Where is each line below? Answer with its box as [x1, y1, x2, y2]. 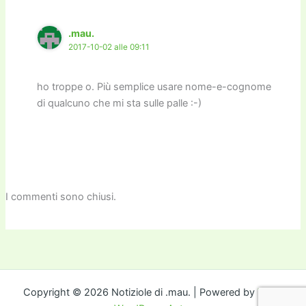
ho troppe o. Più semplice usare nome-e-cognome [37, 80, 272, 93]
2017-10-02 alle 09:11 [68, 42, 150, 52]
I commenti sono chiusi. [5, 190, 116, 203]
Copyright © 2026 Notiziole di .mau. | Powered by [23, 286, 258, 299]
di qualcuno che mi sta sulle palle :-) [37, 96, 202, 109]
